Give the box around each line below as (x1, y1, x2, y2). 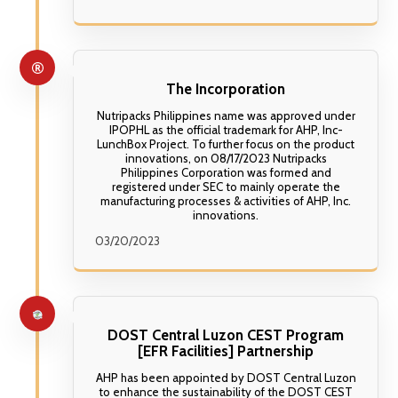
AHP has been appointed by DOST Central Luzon (95, 370, 356, 386)
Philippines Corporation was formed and (120, 164, 331, 179)
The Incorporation (166, 79, 285, 98)
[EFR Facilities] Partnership (138, 341, 314, 360)
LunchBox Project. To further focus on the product (97, 136, 354, 151)
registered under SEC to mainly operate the (111, 179, 340, 194)
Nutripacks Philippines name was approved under (96, 107, 355, 123)
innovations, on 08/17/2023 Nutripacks (124, 150, 327, 165)
